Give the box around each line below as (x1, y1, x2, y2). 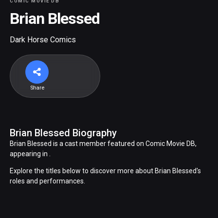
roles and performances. (9, 177, 85, 185)
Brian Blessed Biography (9, 127, 117, 139)
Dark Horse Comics (10, 35, 76, 45)
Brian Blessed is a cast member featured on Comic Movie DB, (9, 140, 197, 148)
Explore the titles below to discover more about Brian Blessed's (9, 167, 201, 175)
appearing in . (9, 150, 51, 158)
